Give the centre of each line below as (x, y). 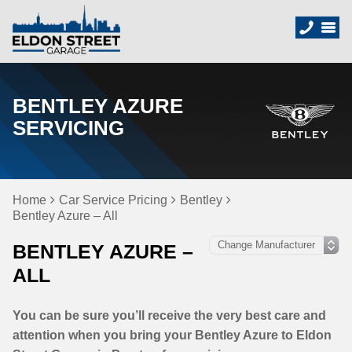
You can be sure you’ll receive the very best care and (169, 315)
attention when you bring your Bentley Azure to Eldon (172, 335)
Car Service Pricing (113, 200)
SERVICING (68, 128)
